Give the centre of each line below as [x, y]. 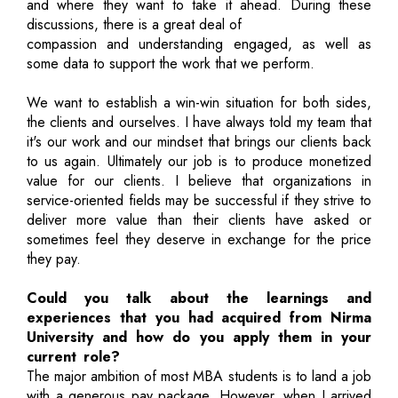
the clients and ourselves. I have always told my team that [199, 122]
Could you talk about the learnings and [199, 298]
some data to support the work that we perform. [171, 63]
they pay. [54, 259]
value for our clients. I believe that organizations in [199, 180]
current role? [73, 356]
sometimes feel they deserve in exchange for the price [199, 239]
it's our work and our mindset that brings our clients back [199, 141]
